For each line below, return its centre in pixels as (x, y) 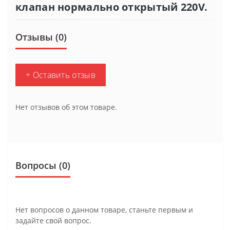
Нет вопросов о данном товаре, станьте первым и (104, 209)
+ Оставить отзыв (61, 75)
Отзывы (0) (41, 37)
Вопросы (36, 165)
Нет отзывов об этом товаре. (66, 107)
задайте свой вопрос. (53, 220)
